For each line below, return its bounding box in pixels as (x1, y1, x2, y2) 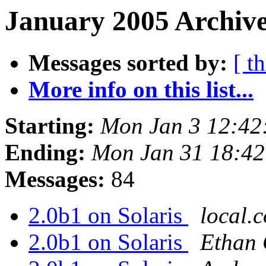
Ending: (5, 140, 85, 166)
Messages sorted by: (28, 50, 227, 76)
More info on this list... (28, 77, 254, 103)
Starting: (5, 113, 94, 139)
